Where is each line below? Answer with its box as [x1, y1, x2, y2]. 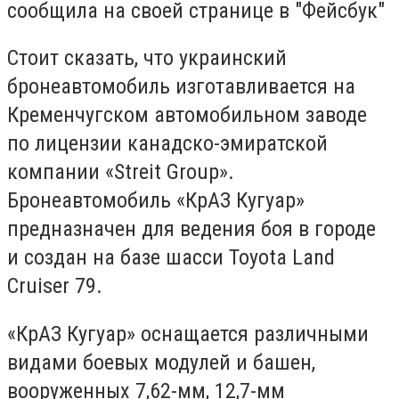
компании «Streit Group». [7, 159, 234, 185]
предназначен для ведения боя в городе [7, 216, 376, 242]
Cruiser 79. [7, 273, 102, 299]
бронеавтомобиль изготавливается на [7, 74, 355, 100]
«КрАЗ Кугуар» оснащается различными [7, 321, 369, 346]
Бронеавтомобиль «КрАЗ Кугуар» [7, 188, 305, 214]
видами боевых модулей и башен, [7, 349, 315, 375]
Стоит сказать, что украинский [7, 45, 287, 71]
